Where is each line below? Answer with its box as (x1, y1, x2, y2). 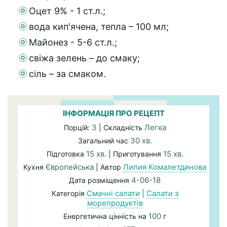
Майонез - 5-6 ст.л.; (29, 37, 117, 48)
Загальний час (78, 136, 130, 145)
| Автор (94, 163, 123, 171)
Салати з (146, 188, 178, 198)
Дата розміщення (69, 176, 131, 184)
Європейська (46, 162, 94, 172)
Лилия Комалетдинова (123, 162, 206, 172)
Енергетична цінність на (63, 212, 148, 220)
